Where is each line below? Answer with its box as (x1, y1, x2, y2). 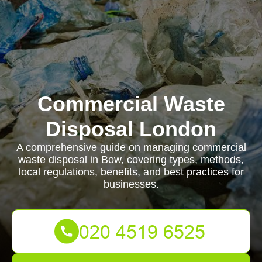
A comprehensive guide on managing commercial (16, 142, 246, 153)
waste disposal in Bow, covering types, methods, (18, 154, 244, 166)
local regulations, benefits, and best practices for (18, 166, 244, 178)
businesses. (103, 178, 159, 190)
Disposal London (46, 117, 216, 141)
